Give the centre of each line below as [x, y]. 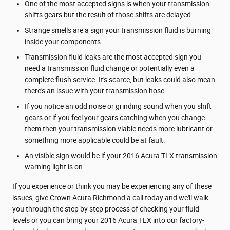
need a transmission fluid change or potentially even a [110, 68]
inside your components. [64, 41]
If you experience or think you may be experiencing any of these [112, 186]
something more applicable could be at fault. [95, 140]
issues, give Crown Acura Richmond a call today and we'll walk [110, 197]
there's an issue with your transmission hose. [95, 91]
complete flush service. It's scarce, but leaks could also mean [120, 79]
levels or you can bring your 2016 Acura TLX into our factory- [108, 220]
